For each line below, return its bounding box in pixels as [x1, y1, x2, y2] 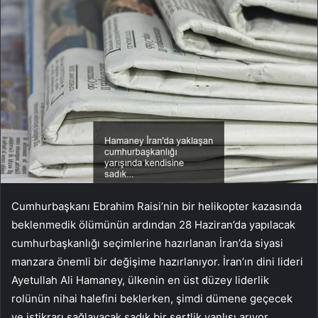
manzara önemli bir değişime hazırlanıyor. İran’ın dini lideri [11, 255, 303, 269]
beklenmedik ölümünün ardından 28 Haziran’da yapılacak [11, 218, 295, 232]
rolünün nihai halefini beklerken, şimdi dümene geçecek [11, 292, 292, 306]
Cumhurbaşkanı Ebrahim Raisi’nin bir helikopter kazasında [11, 199, 302, 214]
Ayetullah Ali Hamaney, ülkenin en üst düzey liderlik [11, 273, 269, 287]
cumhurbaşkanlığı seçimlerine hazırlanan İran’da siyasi [11, 236, 283, 251]
